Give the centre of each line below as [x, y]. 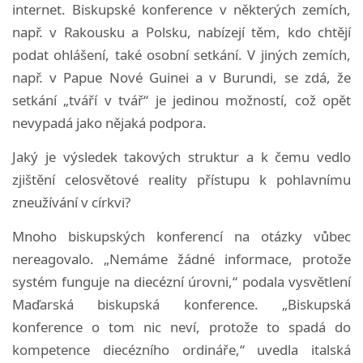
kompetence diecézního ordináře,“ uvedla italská [181, 349]
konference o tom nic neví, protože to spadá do [181, 327]
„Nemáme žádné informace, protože [227, 258]
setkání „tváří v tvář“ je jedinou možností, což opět [181, 100]
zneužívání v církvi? [71, 202]
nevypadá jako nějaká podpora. [109, 122]
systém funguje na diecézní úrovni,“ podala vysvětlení [181, 281]
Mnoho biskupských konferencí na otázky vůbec [181, 236]
